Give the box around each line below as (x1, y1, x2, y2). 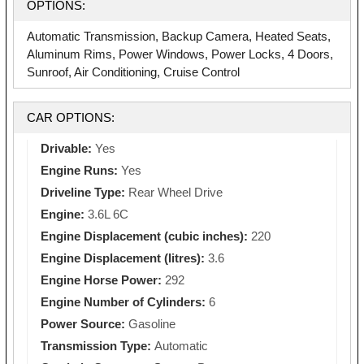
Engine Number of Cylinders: (41, 294, 209, 309)
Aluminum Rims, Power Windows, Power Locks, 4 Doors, (27, 46, 333, 61)
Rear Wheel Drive (128, 184, 223, 199)
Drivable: (41, 141, 95, 155)
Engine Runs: (41, 162, 121, 177)
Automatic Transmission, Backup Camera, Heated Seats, (27, 28, 331, 43)
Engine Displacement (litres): (41, 250, 208, 265)
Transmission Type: (41, 338, 154, 353)
